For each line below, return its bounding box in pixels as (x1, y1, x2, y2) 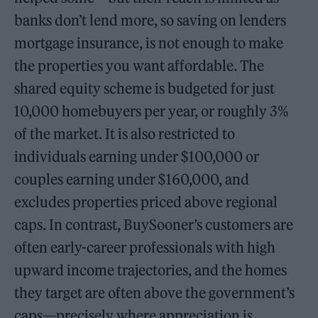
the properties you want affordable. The (14, 56, 265, 75)
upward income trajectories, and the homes (14, 261, 287, 279)
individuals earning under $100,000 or (14, 147, 260, 165)
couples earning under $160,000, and (14, 170, 250, 188)
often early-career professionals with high (14, 238, 276, 256)
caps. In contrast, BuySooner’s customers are (14, 215, 294, 234)
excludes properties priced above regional (14, 192, 278, 211)
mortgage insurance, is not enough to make (14, 33, 284, 52)
